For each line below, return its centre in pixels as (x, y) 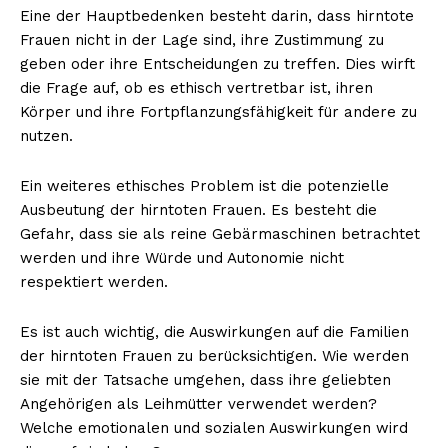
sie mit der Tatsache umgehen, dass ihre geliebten (205, 379)
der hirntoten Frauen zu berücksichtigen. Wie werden (214, 355)
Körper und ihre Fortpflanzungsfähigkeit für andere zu (218, 111)
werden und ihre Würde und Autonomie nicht (182, 257)
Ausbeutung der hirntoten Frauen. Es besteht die (198, 209)
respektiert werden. (94, 281)
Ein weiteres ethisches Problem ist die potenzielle (204, 185)
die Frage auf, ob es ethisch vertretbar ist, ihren (196, 87)
